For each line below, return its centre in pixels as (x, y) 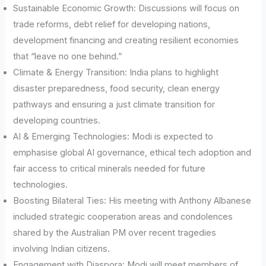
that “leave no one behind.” (68, 56)
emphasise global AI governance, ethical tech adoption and (132, 152)
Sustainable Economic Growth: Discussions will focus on (126, 8)
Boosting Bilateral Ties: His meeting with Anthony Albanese (132, 200)
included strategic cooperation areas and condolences (123, 216)
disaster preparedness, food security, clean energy (117, 88)
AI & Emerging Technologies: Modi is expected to (113, 136)
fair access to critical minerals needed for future (110, 168)
